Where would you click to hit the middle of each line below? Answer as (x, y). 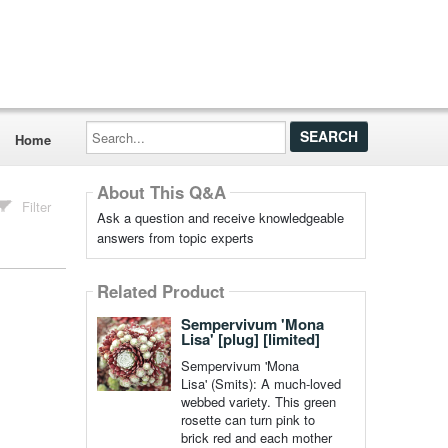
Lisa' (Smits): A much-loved (260, 383)
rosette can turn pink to (247, 419)
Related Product (160, 291)
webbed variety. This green (258, 401)
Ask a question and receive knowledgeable (220, 217)
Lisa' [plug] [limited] (250, 339)
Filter (37, 206)
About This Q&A (161, 192)
